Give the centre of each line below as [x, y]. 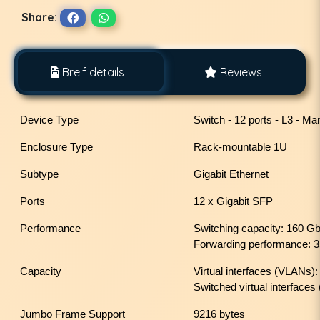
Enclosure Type [56, 147]
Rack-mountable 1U [240, 147]
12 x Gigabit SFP [233, 201]
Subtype [39, 174]
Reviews [239, 72]
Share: [39, 17]
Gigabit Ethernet [231, 174]
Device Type [49, 120]
